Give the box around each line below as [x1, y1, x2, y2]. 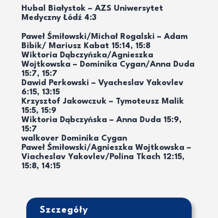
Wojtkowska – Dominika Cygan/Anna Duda [21, 60, 195, 69]
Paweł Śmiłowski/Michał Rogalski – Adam [21, 32, 188, 41]
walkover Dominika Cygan [21, 134, 127, 143]
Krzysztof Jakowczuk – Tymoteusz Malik [21, 97, 184, 106]
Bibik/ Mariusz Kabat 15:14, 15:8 [21, 41, 150, 50]
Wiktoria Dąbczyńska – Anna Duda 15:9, [21, 115, 182, 124]
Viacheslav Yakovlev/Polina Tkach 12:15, [21, 152, 184, 161]
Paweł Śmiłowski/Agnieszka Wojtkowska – [21, 143, 191, 152]
